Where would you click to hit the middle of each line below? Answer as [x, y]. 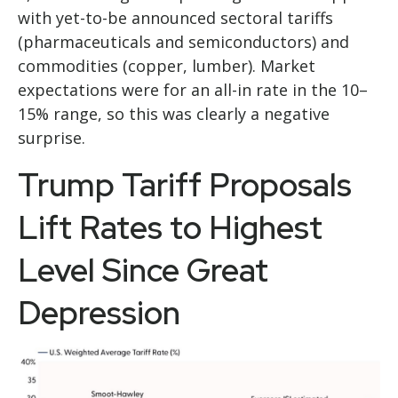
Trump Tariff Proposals [185, 185]
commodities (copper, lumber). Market [167, 66]
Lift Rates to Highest [170, 227]
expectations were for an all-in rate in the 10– [193, 90]
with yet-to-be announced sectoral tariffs [175, 18]
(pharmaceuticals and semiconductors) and [183, 42]
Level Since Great [143, 270]
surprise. [52, 138]
